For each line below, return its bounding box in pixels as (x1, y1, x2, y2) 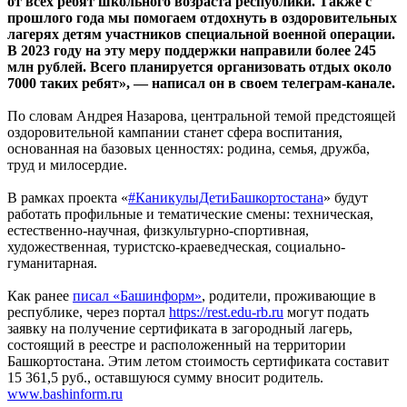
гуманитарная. (7, 254, 97, 271)
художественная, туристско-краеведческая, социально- (7, 238, 345, 254)
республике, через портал (7, 303, 169, 320)
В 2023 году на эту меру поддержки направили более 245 (7, 42, 376, 58)
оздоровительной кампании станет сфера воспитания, (7, 124, 342, 140)
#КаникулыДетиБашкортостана (128, 189, 323, 205)
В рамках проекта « (7, 189, 128, 205)
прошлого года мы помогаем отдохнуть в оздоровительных (7, 9, 397, 25)
